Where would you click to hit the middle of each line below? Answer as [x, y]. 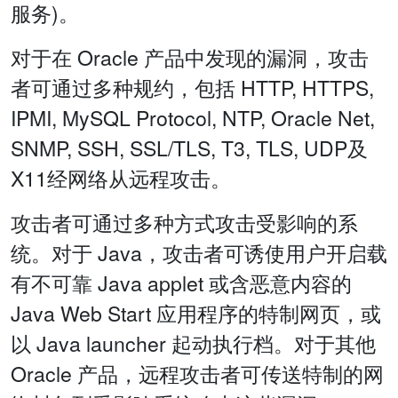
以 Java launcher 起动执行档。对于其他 [193, 344]
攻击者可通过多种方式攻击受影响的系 [184, 223]
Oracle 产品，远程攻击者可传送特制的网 [197, 374]
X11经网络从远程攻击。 [121, 179]
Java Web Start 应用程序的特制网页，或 [196, 314]
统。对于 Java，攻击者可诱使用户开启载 [199, 253]
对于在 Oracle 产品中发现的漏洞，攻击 [190, 58]
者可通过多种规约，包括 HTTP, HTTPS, [192, 88]
